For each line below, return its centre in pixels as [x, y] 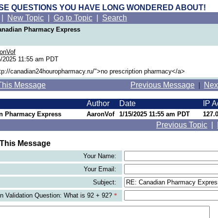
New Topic [26, 18]
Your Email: [101, 169]
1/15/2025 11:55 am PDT [154, 114]
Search [115, 18]
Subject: [106, 182]
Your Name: [101, 156]
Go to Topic [73, 18]
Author [99, 103]
